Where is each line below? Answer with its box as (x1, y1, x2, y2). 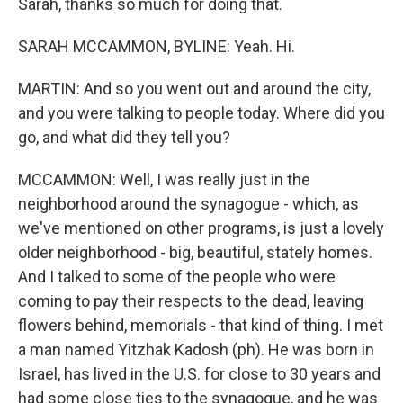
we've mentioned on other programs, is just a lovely (18, 219, 384, 237)
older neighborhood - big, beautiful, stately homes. (18, 243, 372, 262)
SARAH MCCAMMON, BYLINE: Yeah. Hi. (18, 37, 295, 56)
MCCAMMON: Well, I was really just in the (18, 170, 310, 189)
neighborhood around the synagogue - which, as (18, 194, 359, 213)
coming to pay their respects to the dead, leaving (18, 291, 363, 310)
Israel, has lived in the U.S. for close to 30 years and (18, 364, 381, 383)
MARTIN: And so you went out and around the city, (18, 79, 371, 98)
